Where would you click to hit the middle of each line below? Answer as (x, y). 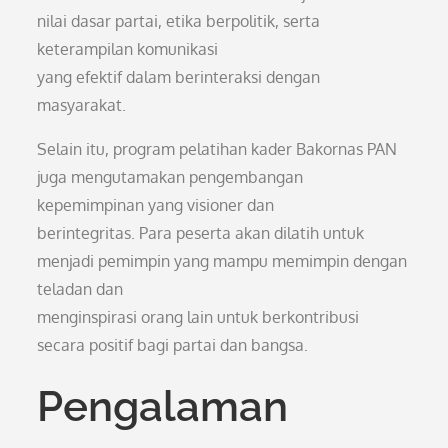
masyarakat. (82, 105)
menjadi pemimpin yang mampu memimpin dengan (222, 261)
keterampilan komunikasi (128, 49)
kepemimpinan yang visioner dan (156, 205)
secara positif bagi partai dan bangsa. (173, 345)
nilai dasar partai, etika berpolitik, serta (179, 21)
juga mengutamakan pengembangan (170, 177)
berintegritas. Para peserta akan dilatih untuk (201, 233)
